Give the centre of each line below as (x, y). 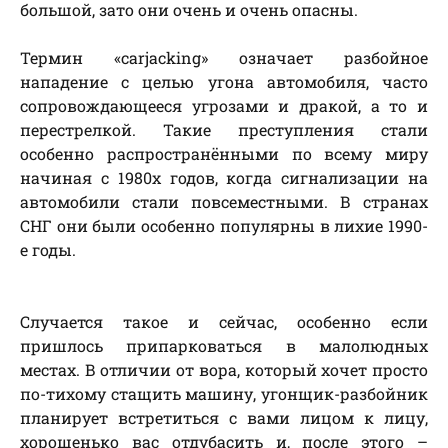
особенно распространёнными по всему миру (224, 154)
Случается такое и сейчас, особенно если (224, 322)
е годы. (48, 250)
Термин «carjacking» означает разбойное (224, 58)
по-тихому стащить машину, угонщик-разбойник (224, 394)
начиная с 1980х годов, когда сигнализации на (224, 178)
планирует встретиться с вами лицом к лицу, (224, 418)
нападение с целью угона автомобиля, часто (224, 82)
